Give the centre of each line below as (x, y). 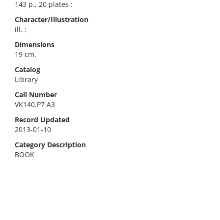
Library (26, 79)
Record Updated (42, 120)
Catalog (27, 69)
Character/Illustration (52, 19)
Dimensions (35, 44)
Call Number (36, 95)
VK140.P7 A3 (35, 104)
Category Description (50, 145)
